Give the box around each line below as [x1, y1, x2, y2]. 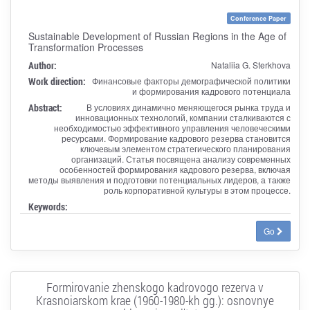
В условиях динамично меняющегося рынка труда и [86, 100, 291, 113]
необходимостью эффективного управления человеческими [53, 121, 291, 134]
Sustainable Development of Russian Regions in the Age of [28, 28, 286, 43]
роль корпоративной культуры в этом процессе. [103, 183, 291, 196]
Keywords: [28, 199, 68, 213]
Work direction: [28, 74, 86, 88]
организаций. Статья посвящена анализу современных [71, 152, 291, 165]
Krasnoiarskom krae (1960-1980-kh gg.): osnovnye [36, 291, 274, 309]
